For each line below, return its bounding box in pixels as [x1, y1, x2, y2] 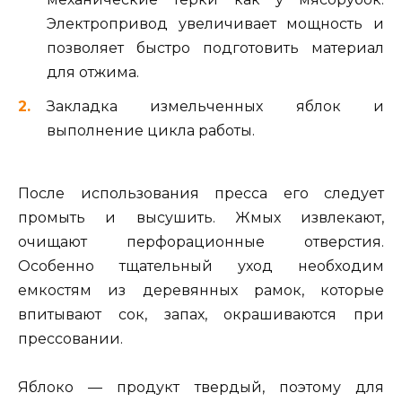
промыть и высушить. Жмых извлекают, [18, 209, 384, 227]
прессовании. [18, 330, 123, 348]
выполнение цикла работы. [47, 121, 255, 139]
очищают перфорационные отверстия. [18, 233, 384, 251]
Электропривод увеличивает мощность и [47, 14, 384, 32]
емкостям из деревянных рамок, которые [18, 282, 384, 300]
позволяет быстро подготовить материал [47, 39, 384, 57]
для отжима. [47, 63, 139, 81]
